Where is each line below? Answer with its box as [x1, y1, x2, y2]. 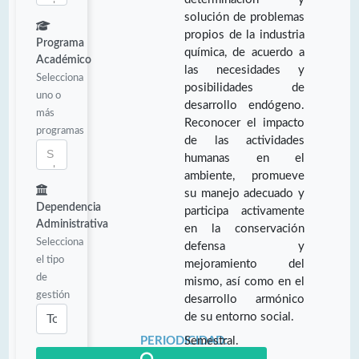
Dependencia [36, 201, 101, 213]
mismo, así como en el [184, 275, 305, 288]
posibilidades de [184, 81, 305, 94]
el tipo [36, 253, 64, 265]
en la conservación [184, 222, 305, 235]
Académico [36, 54, 91, 66]
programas [36, 124, 84, 136]
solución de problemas [184, 10, 305, 23]
